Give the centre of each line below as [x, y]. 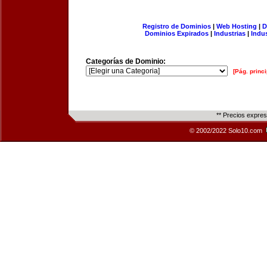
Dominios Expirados [177, 33]
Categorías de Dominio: [126, 61]
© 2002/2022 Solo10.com [227, 131]
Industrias [230, 33]
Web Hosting [236, 26]
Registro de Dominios [176, 26]
